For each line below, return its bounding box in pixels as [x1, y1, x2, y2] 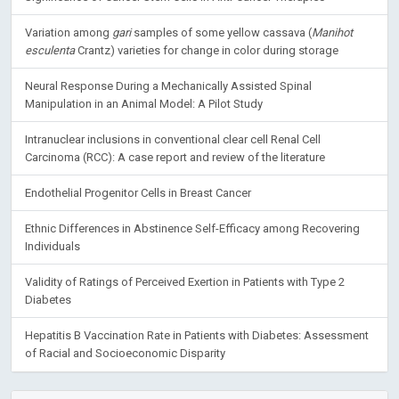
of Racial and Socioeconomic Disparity [25, 346, 225, 360]
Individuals [25, 239, 80, 253]
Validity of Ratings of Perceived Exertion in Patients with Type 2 [25, 274, 345, 289]
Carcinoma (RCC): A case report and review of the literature [25, 150, 325, 164]
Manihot [312, 25, 353, 39]
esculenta [25, 43, 75, 57]
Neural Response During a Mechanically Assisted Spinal [25, 78, 312, 93]
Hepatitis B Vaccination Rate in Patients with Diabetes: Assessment [25, 328, 369, 342]
